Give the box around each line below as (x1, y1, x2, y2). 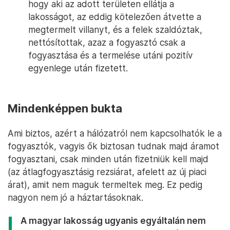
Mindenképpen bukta (8, 102, 122, 116)
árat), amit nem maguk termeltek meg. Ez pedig (8, 179, 202, 190)
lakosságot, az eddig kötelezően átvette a (28, 11, 201, 23)
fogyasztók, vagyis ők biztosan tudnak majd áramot (8, 141, 219, 152)
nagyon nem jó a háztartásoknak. (8, 192, 143, 203)
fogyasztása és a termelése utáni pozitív (28, 50, 193, 61)
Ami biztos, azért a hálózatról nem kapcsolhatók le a (8, 128, 222, 139)
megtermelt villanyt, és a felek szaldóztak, (28, 24, 202, 35)
